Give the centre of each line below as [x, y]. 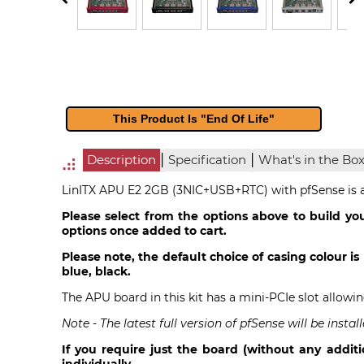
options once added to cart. [144, 230]
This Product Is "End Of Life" [194, 119]
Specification [208, 160]
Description [122, 160]
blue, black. [96, 271]
